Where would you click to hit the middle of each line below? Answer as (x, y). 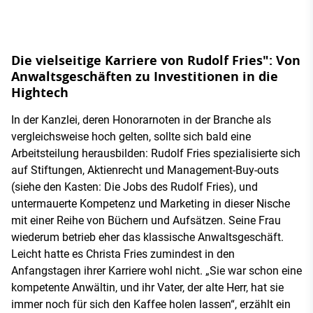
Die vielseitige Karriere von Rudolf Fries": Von (156, 60)
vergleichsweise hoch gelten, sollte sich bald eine (131, 136)
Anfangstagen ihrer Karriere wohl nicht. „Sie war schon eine (156, 270)
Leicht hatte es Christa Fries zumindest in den (123, 254)
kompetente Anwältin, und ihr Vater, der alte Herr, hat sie (147, 287)
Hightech (40, 92)
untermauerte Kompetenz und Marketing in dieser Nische (151, 203)
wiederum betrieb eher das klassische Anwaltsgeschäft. (147, 237)
